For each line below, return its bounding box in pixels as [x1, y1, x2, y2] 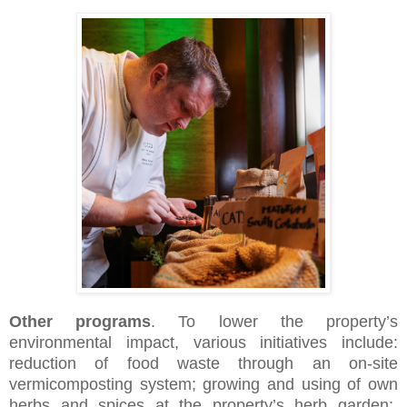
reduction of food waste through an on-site [9, 354, 398, 373]
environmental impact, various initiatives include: [9, 333, 398, 352]
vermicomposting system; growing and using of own [9, 375, 398, 394]
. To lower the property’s [151, 313, 399, 332]
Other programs [9, 313, 152, 332]
